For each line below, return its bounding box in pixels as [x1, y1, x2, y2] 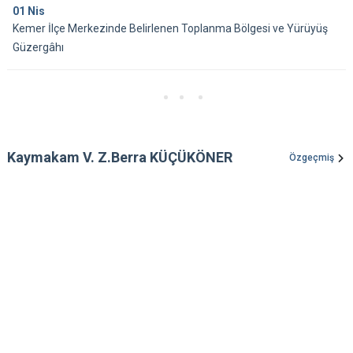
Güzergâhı [13, 41, 64, 54]
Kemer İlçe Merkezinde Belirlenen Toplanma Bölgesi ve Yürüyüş [13, 22, 328, 35]
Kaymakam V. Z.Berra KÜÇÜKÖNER [7, 149, 232, 166]
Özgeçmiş [289, 152, 334, 164]
